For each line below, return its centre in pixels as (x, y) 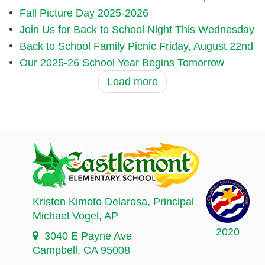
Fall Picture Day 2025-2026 (84, 13)
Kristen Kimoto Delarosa (90, 202)
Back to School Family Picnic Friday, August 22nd (136, 46)
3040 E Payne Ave (88, 236)
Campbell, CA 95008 (81, 251)
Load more (132, 82)
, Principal (171, 202)
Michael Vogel (66, 216)
